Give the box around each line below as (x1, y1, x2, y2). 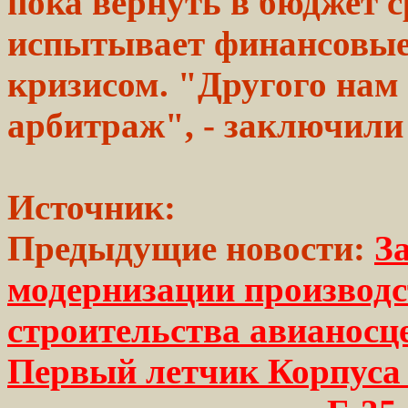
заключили (224, 105, 403, 145)
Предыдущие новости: (7, 228, 365, 268)
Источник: (7, 187, 176, 227)
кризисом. (7, 64, 168, 104)
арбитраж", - (7, 105, 224, 145)
